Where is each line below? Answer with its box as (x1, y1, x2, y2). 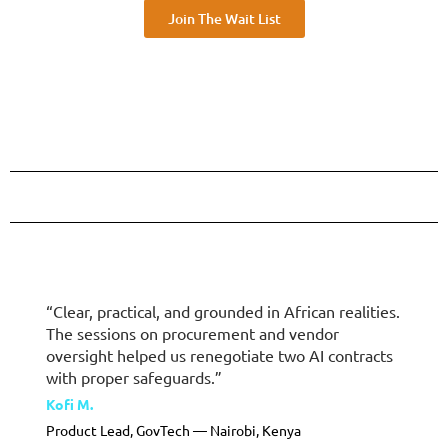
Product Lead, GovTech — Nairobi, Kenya (46, 421, 301, 439)
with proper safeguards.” (46, 367, 222, 387)
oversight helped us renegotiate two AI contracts (46, 345, 393, 365)
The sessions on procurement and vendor (46, 323, 339, 343)
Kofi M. (46, 395, 93, 413)
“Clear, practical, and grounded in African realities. (46, 301, 400, 321)
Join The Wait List (167, 8, 281, 28)
